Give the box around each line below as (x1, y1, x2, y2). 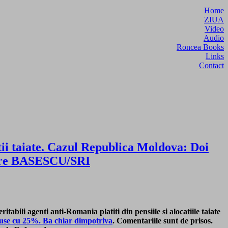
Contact (199, 61, 224, 70)
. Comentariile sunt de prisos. (112, 216, 213, 225)
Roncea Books (177, 42, 224, 51)
